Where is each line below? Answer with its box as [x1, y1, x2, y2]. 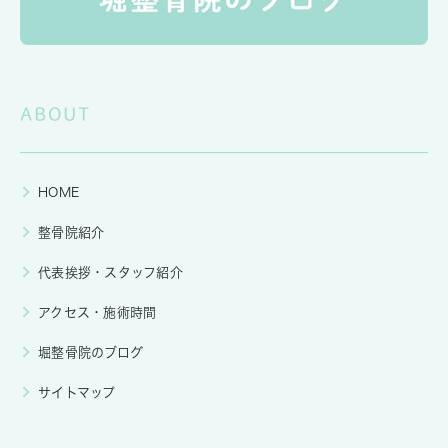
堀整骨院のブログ [38, 346, 144, 359]
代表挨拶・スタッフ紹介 [38, 266, 183, 279]
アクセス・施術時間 [38, 306, 157, 319]
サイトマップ [38, 386, 116, 399]
